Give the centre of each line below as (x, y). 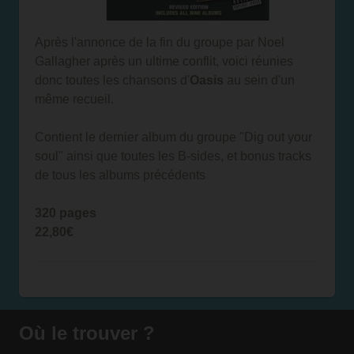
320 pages (66, 213)
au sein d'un (259, 80)
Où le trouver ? (87, 333)
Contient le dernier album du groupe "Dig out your (173, 137)
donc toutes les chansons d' (112, 80)
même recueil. (74, 99)
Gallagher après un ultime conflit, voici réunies (164, 61)
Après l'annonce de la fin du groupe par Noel (160, 42)
